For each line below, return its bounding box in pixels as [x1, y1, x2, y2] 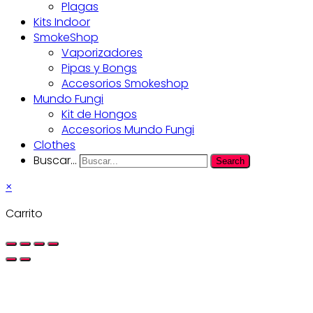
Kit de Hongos [61, 106, 137, 123]
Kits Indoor [34, 14, 90, 31]
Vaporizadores [61, 45, 143, 61]
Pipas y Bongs [61, 60, 137, 77]
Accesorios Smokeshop [61, 75, 189, 92]
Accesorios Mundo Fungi [61, 122, 194, 138]
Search [216, 156, 245, 167]
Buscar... [34, 152, 77, 169]
